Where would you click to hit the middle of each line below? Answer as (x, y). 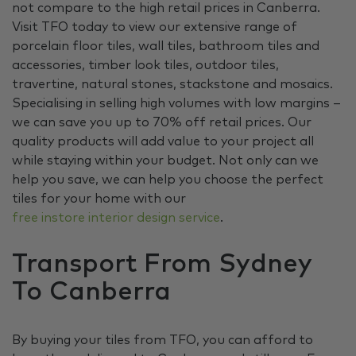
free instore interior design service (116, 218)
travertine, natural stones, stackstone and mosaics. (172, 85)
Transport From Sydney (162, 265)
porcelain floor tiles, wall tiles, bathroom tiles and (166, 46)
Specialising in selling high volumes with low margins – (176, 104)
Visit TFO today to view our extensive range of (155, 27)
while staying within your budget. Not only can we (165, 161)
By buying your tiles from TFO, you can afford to (163, 341)
